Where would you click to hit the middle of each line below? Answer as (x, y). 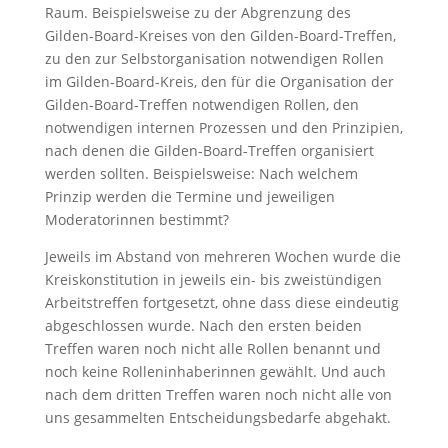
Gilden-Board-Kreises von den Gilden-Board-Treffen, (220, 35)
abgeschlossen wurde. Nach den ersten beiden (203, 325)
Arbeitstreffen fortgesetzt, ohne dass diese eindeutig (221, 302)
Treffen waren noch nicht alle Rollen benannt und (212, 348)
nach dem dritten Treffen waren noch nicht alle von (218, 394)
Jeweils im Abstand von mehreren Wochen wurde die (222, 256)
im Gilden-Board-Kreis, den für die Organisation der (219, 81)
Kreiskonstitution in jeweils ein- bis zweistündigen (213, 279)
